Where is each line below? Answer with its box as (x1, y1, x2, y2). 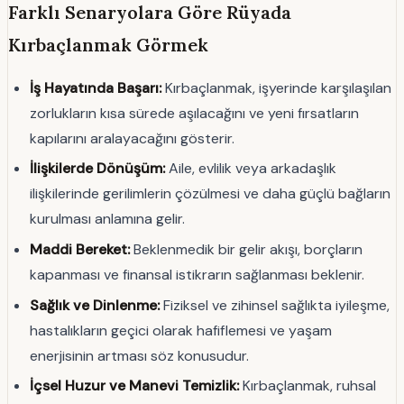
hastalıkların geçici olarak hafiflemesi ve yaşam (30, 320, 332, 340)
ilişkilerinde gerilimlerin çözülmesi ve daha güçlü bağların (30, 184, 390, 204)
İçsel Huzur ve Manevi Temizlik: (30, 376, 239, 396)
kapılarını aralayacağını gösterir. (30, 128, 234, 148)
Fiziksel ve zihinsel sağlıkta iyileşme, (160, 295, 390, 315)
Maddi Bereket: (30, 240, 130, 259)
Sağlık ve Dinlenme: (30, 295, 160, 315)
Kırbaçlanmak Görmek (8, 32, 208, 56)
